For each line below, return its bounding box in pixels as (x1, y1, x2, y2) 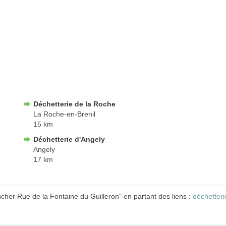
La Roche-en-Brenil (33, 109, 95, 118)
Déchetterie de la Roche (33, 99, 116, 108)
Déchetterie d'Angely (33, 135, 105, 143)
